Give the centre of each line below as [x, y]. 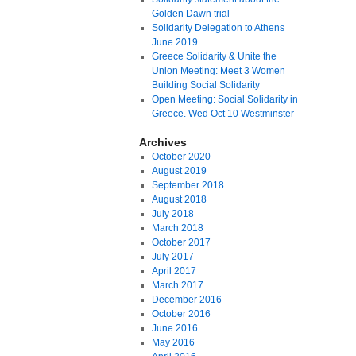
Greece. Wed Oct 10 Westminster [222, 114]
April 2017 [174, 271]
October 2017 [181, 242]
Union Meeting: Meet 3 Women [218, 71]
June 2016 [174, 328]
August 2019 [179, 171]
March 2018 [177, 228]
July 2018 [172, 214]
